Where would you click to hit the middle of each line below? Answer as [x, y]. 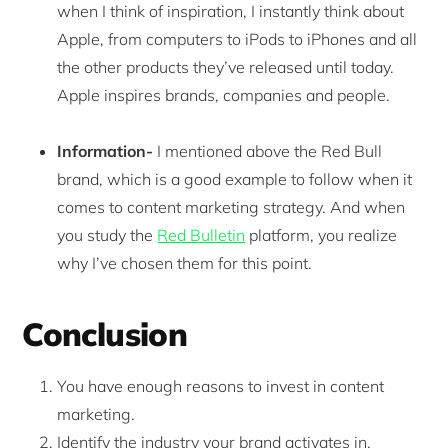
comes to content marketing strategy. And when [231, 206]
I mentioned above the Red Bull [270, 150]
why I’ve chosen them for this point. [185, 262]
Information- [107, 150]
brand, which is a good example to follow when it [235, 178]
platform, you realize [321, 234]
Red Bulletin [201, 234]
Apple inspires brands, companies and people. [224, 94]
